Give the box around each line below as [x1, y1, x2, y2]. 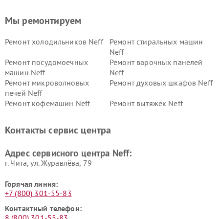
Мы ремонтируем [5, 14, 82, 27]
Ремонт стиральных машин [109, 37, 203, 47]
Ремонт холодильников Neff [5, 37, 103, 47]
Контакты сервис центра [5, 124, 111, 137]
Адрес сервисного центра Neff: [5, 147, 132, 159]
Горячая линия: [5, 179, 58, 189]
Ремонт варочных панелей [109, 57, 203, 67]
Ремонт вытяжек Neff [109, 98, 183, 109]
